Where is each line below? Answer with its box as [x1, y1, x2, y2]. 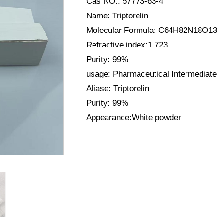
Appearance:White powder [86, 113, 181, 123]
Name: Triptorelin [86, 11, 148, 21]
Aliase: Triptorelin [86, 84, 149, 93]
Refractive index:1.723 [86, 40, 168, 50]
